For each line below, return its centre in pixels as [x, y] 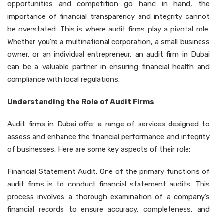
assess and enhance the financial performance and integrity [108, 136]
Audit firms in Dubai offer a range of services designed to [108, 124]
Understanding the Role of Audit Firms [81, 101]
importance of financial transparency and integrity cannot [108, 16]
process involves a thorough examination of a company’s [108, 196]
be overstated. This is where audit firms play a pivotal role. [108, 29]
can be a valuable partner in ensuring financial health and [108, 67]
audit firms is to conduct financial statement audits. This [108, 184]
